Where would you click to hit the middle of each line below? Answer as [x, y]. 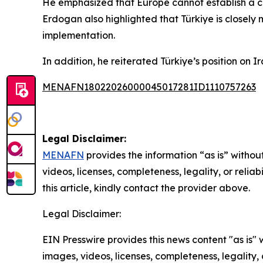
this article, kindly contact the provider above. [146, 188]
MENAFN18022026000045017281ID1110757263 [149, 87]
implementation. [79, 36]
